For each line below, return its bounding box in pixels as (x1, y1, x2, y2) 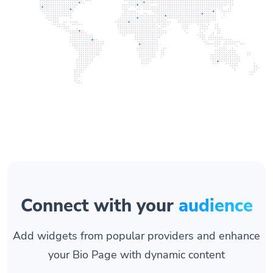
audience (178, 193, 253, 218)
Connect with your (20, 193, 179, 218)
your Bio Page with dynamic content (48, 246, 225, 262)
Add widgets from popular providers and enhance (13, 227, 260, 243)
